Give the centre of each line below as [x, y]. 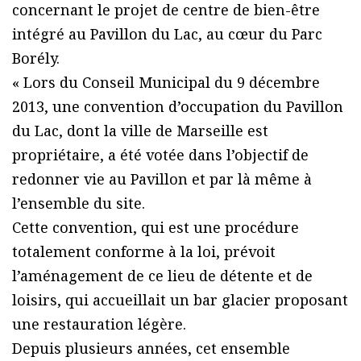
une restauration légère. [99, 324]
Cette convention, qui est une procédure [156, 228]
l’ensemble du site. [79, 203]
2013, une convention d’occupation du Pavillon [178, 107]
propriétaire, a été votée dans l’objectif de [160, 155]
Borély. [36, 58]
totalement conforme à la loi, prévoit [144, 252]
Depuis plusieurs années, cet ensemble [151, 349]
